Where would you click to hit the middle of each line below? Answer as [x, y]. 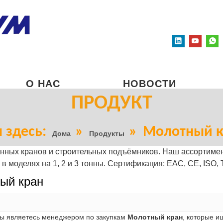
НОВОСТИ [150, 84]
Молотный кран [155, 217]
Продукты [107, 133]
